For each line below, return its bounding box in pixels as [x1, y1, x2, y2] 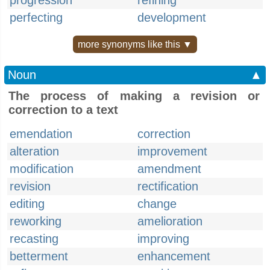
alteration [10, 145, 59, 158]
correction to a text [8, 103, 118, 116]
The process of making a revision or [8, 89, 260, 102]
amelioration [137, 215, 202, 228]
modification [10, 162, 74, 175]
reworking [10, 215, 61, 228]
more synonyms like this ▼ [78, 39, 192, 49]
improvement [137, 145, 207, 158]
